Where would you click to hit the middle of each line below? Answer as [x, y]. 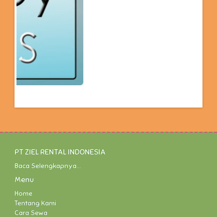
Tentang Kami [35, 203]
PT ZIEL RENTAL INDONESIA [60, 152]
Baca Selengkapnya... [48, 166]
